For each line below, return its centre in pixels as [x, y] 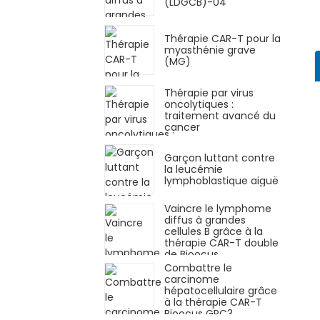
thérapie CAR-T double [221, 242]
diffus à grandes [205, 220]
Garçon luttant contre [220, 157]
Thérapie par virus [209, 92]
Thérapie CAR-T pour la [222, 39]
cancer [182, 127]
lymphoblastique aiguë [221, 180]
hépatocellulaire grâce [221, 290]
